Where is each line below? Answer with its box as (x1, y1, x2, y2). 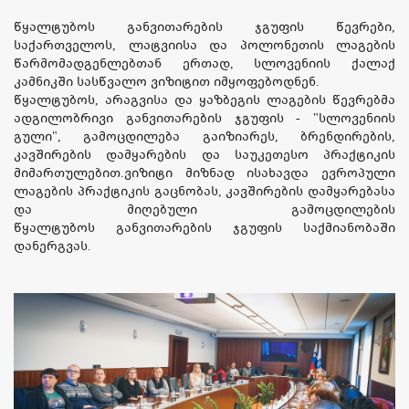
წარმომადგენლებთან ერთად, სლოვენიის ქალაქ (14, 57, 395, 70)
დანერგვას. (14, 239, 91, 253)
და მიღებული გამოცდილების (14, 203, 395, 216)
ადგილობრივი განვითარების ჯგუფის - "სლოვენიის (14, 111, 395, 125)
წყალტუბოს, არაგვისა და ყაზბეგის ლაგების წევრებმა (14, 93, 395, 107)
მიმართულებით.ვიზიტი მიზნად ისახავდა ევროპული (14, 166, 395, 180)
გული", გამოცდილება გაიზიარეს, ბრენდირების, (14, 130, 395, 143)
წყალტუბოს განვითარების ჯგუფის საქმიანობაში (14, 221, 395, 235)
